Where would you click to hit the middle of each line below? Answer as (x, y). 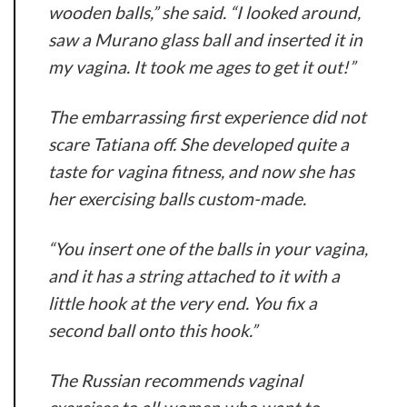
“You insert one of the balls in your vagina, (208, 248)
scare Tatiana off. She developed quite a (199, 144)
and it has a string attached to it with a (194, 275)
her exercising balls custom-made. (177, 198)
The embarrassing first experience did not (207, 116)
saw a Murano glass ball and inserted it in (205, 39)
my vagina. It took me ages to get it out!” (202, 66)
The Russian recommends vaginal (175, 380)
